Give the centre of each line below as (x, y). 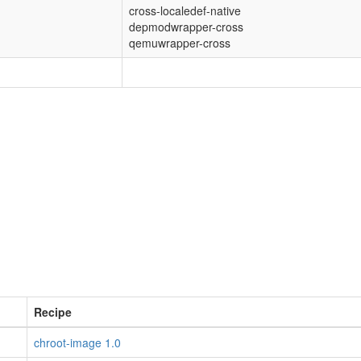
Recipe (53, 312)
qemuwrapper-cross (180, 43)
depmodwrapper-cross (186, 27)
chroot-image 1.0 (77, 342)
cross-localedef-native (185, 10)
